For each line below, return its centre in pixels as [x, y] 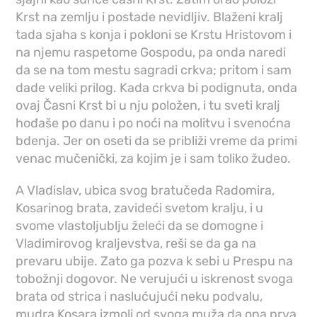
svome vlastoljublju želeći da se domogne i [140, 226]
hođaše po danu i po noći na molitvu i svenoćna [154, 123]
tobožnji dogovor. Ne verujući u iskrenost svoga [155, 279]
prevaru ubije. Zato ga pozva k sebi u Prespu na [155, 261]
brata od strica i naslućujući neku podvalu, [139, 297]
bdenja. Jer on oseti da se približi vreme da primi [157, 141]
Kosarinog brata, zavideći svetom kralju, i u [140, 208]
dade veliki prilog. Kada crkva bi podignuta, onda [157, 88]
